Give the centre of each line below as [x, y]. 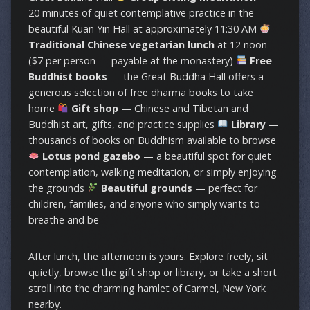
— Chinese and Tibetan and [184, 108]
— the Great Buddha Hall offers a [185, 76]
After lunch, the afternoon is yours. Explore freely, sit [148, 256]
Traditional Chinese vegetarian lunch [121, 45]
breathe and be [63, 220]
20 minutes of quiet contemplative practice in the [141, 13]
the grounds [57, 188]
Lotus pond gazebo [92, 156]
